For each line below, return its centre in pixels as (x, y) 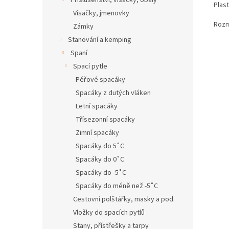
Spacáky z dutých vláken (113, 93)
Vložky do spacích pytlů (109, 213)
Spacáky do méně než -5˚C (117, 186)
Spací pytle (90, 66)
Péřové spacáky (100, 80)
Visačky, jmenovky (101, 13)
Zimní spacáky (97, 133)
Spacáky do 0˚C (100, 159)
